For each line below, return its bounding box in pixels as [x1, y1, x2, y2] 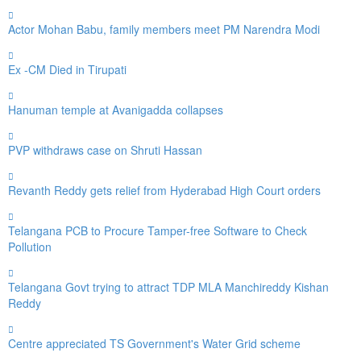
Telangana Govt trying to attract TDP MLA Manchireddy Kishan [8, 278, 329, 295]
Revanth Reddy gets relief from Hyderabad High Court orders [8, 181, 321, 198]
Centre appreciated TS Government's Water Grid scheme [8, 334, 301, 351]
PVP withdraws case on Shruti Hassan [8, 141, 202, 158]
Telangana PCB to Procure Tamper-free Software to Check [8, 222, 307, 239]
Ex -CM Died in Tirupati [8, 60, 127, 77]
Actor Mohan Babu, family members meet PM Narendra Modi [8, 20, 320, 37]
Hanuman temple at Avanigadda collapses [8, 101, 223, 118]
